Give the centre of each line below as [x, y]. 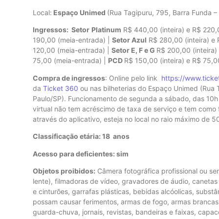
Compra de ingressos [69, 78]
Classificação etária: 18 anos [81, 136]
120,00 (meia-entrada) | [72, 50]
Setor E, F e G [134, 50]
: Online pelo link [133, 78]
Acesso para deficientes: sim [81, 153]
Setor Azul [129, 40]
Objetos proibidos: [64, 171]
